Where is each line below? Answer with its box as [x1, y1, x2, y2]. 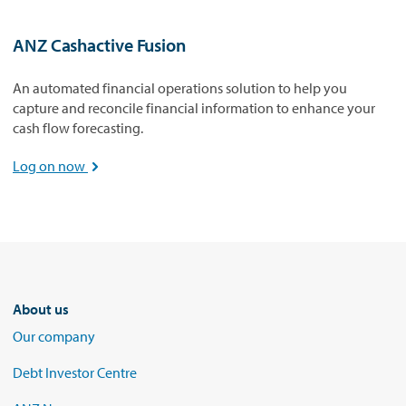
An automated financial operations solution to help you [13, 79, 347, 97]
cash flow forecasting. [13, 119, 143, 137]
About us [13, 300, 69, 318]
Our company [13, 327, 95, 345]
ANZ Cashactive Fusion [13, 34, 186, 56]
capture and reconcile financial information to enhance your [13, 99, 375, 117]
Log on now [13, 157, 88, 175]
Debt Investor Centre [13, 363, 137, 382]
